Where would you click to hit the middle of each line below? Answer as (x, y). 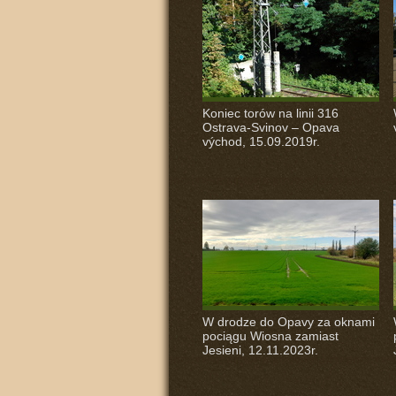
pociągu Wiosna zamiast (270, 336)
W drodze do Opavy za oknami (288, 322)
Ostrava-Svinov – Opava (270, 127)
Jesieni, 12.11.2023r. (260, 350)
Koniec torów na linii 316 (270, 113)
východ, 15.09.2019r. (261, 141)
